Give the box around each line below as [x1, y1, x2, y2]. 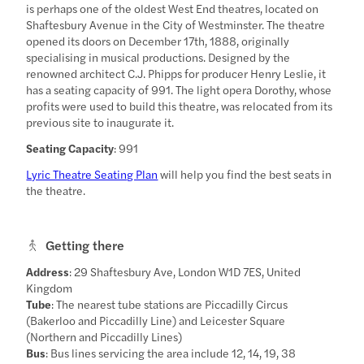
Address [26, 262, 70, 279]
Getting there [45, 235, 125, 254]
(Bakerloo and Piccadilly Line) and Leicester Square [26, 311, 286, 328]
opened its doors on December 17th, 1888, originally [26, 32, 290, 49]
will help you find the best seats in [158, 165, 332, 182]
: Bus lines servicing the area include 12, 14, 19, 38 [45, 344, 297, 361]
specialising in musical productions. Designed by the [26, 48, 291, 65]
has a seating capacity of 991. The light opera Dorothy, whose [26, 80, 332, 97]
